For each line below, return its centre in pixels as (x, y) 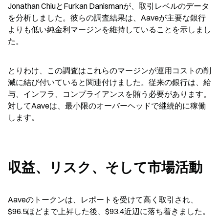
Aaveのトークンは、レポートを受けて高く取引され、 (103, 199)
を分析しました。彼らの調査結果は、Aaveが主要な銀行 (107, 18)
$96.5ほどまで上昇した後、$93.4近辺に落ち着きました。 (109, 211)
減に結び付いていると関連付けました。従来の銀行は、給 (109, 82)
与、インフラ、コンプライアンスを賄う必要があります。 (109, 94)
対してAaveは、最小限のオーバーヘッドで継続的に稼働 (107, 106)
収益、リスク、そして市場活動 (105, 167)
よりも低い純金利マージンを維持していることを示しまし (109, 29)
